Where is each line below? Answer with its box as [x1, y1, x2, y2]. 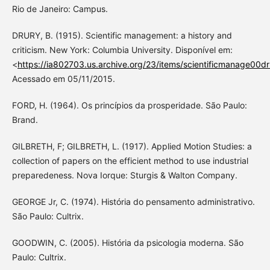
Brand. [11, 114, 38, 125]
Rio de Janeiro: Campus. [11, 3, 108, 14]
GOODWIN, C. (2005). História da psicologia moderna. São [11, 237, 243, 248]
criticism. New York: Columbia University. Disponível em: [11, 44, 233, 55]
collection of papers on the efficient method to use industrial [11, 155, 248, 166]
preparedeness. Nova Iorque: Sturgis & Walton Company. [11, 169, 237, 180]
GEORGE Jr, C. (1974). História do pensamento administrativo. [11, 196, 255, 207]
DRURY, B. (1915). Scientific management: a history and [11, 30, 232, 40]
